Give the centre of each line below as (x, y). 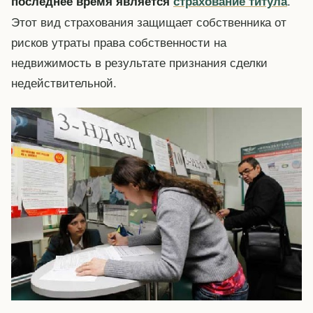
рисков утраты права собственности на (119, 41)
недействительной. (64, 82)
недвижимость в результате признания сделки (139, 61)
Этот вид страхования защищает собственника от (149, 21)
